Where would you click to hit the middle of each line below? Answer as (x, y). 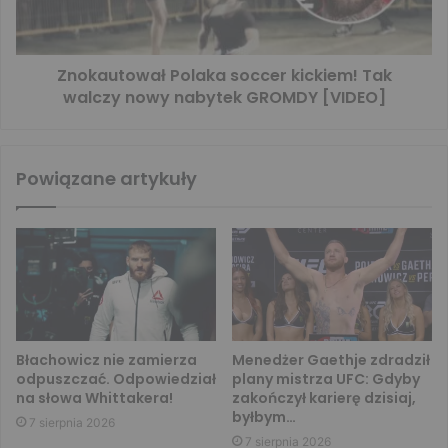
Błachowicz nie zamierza (106, 360)
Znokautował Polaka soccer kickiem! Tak (224, 76)
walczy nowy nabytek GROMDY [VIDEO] (224, 98)
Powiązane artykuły (106, 179)
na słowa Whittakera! (94, 398)
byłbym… (264, 417)
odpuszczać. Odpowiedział (116, 379)
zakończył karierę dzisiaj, (324, 398)
